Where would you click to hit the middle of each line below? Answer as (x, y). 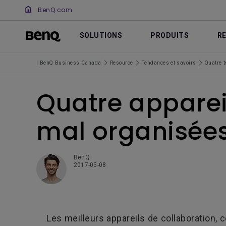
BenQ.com (55, 10)
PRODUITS (170, 35)
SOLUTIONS (101, 35)
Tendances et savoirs (169, 63)
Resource (121, 63)
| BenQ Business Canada (69, 63)
